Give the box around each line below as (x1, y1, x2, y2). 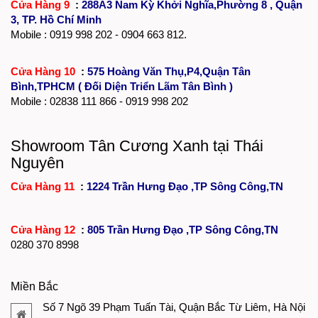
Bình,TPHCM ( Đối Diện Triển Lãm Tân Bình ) (11, 79, 233, 92)
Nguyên (11, 153, 64, 172)
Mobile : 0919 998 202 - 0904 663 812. (11, 28, 187, 40)
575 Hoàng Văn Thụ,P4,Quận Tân (87, 65, 251, 77)
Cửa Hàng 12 (11, 223, 78, 236)
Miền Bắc (11, 280, 58, 292)
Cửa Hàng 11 (11, 180, 77, 192)
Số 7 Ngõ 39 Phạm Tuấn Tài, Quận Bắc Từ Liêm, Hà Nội (43, 300, 305, 313)
